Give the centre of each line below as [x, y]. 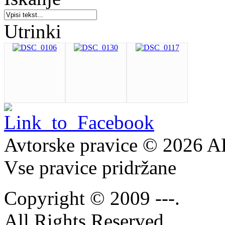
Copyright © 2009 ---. [92, 198]
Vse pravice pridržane [90, 167]
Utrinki [33, 31]
